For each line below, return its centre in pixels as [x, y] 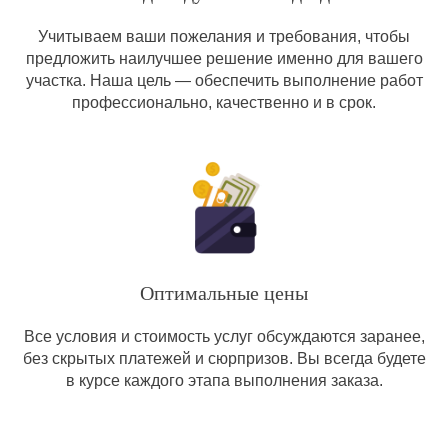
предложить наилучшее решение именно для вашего [224, 58]
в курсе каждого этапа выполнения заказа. [224, 380]
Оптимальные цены [224, 293]
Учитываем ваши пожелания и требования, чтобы [224, 36]
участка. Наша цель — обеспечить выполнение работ [224, 80]
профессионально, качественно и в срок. [224, 102]
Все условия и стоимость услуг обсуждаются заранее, [224, 336]
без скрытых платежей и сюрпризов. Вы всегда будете [224, 358]
